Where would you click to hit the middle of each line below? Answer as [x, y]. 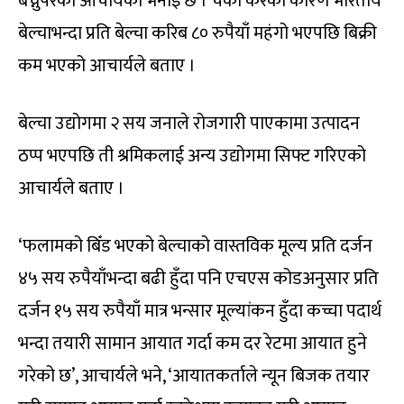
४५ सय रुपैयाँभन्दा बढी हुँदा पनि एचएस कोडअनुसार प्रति [198, 279]
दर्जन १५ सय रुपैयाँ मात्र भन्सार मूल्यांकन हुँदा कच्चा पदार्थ [200, 312]
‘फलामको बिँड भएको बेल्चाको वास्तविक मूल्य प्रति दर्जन [195, 247]
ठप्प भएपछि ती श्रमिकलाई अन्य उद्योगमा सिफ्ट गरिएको [192, 156]
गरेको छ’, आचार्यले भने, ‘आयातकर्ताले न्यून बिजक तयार [194, 376]
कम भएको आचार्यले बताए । [107, 66]
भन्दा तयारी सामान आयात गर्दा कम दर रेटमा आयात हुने [193, 344]
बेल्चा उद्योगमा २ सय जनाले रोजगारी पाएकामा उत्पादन [189, 124]
